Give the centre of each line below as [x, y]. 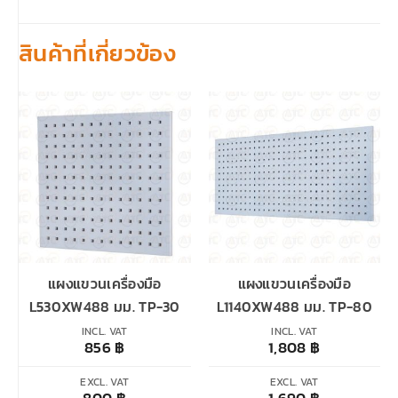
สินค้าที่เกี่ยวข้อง [97, 53]
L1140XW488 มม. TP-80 [294, 307]
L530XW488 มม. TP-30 [104, 307]
